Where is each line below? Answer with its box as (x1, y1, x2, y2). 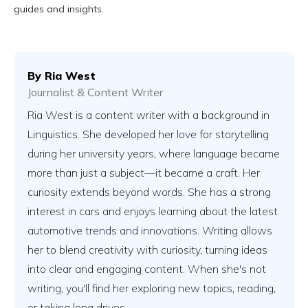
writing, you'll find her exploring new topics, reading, (27, 280, 276, 295)
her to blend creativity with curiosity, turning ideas (27, 242, 267, 256)
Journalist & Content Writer (27, 85, 163, 99)
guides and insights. (14, 2, 104, 15)
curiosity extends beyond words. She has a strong (27, 184, 271, 199)
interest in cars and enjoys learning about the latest (27, 203, 278, 218)
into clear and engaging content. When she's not (27, 261, 266, 276)
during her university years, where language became (27, 146, 280, 160)
